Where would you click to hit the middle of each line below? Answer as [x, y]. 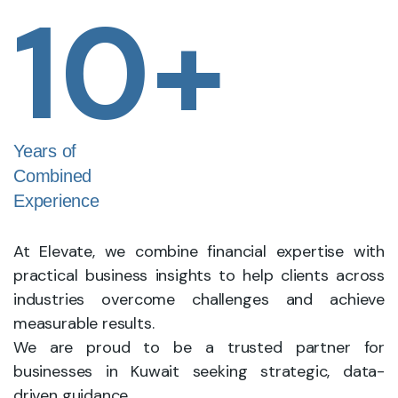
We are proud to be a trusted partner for [199, 347]
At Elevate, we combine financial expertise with [199, 251]
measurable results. [84, 323]
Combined [52, 176]
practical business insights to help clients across [199, 275]
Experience [56, 201]
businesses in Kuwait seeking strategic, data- [199, 371]
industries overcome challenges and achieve [199, 299]
